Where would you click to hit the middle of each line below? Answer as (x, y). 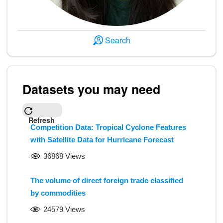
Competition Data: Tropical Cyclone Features (108, 127)
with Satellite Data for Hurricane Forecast (102, 140)
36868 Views (64, 156)
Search (117, 40)
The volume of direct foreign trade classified (107, 180)
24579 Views (64, 209)
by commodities (58, 193)
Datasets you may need (91, 89)
